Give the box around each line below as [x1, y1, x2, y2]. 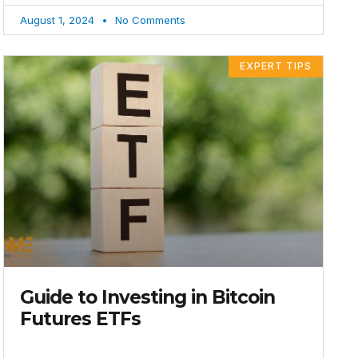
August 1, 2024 [20, 14, 98, 27]
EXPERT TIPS [240, 60, 312, 73]
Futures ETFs [20, 307, 141, 330]
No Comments [112, 14, 186, 27]
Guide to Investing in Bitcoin [20, 285, 276, 308]
